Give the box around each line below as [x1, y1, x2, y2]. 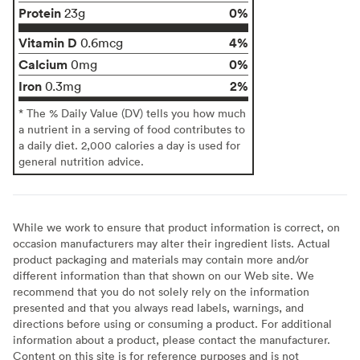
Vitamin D [18, 33, 77, 51]
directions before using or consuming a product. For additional [13, 315, 332, 331]
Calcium [18, 55, 67, 73]
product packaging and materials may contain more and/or [13, 251, 309, 267]
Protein [18, 3, 61, 22]
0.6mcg [80, 34, 123, 51]
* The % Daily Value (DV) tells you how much [18, 104, 246, 121]
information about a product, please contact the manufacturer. [13, 331, 330, 347]
